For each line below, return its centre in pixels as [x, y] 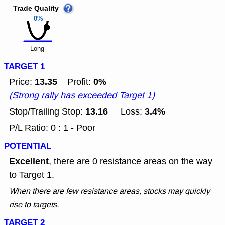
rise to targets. [34, 205]
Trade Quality [36, 9]
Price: [22, 82]
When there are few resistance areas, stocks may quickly [109, 191]
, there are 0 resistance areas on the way [131, 161]
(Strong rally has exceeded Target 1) [82, 96]
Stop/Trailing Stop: [47, 112]
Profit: [75, 82]
